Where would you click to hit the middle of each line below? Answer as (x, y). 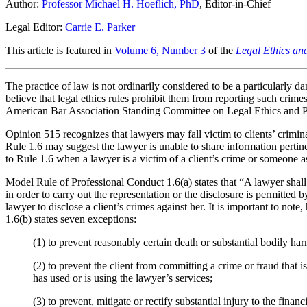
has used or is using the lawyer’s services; (123, 278)
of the (221, 50)
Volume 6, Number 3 (160, 50)
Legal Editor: (35, 27)
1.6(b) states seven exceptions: (71, 219)
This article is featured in (60, 50)
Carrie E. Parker (100, 27)
